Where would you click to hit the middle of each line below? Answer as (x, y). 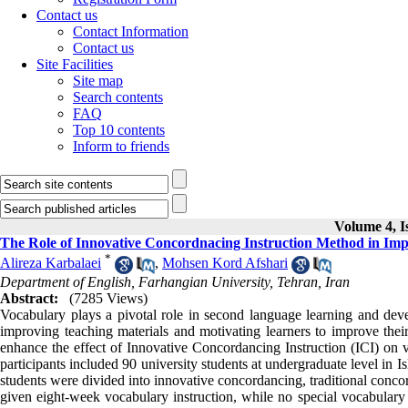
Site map (98, 81)
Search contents (118, 97)
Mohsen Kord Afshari (225, 263)
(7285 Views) (108, 298)
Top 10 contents (119, 130)
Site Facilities (75, 64)
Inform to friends (121, 146)
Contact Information (131, 31)
